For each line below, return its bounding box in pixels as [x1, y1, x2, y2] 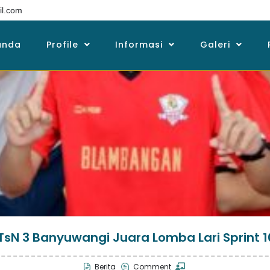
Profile [46, 39, 78, 51]
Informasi [115, 39, 163, 51]
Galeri [200, 39, 231, 51]
